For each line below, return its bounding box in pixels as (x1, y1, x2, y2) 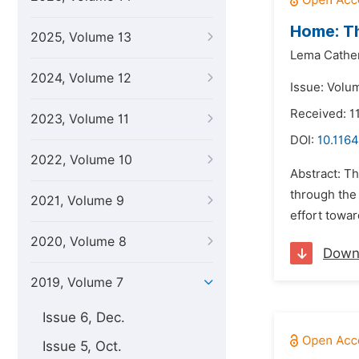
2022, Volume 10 (30, 152, 132, 167)
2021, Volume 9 (30, 193, 124, 208)
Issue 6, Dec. (42, 309, 125, 325)
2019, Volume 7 (30, 275, 123, 290)
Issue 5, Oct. (42, 338, 122, 354)
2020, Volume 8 (30, 234, 127, 249)
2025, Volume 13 (30, 30, 131, 45)
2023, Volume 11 (30, 111, 129, 127)
